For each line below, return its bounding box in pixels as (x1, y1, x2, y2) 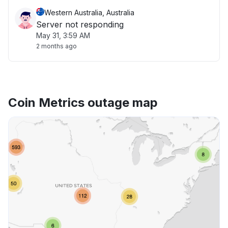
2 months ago (36, 42, 77, 50)
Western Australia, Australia (44, 8, 134, 17)
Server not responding (36, 19, 124, 30)
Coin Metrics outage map (8, 95, 158, 110)
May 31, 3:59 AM (36, 31, 90, 40)
